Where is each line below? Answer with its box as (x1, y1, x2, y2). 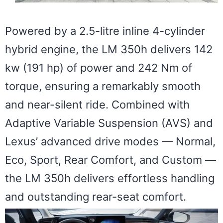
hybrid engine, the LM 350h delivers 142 (5, 43, 213, 56)
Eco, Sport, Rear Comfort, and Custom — (5, 153, 216, 167)
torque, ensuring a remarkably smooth (5, 80, 201, 93)
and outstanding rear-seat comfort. (5, 190, 186, 204)
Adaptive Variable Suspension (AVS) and (5, 116, 213, 130)
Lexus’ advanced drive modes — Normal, (5, 135, 216, 148)
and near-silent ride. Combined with (5, 98, 190, 111)
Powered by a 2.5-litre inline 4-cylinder (5, 24, 205, 38)
